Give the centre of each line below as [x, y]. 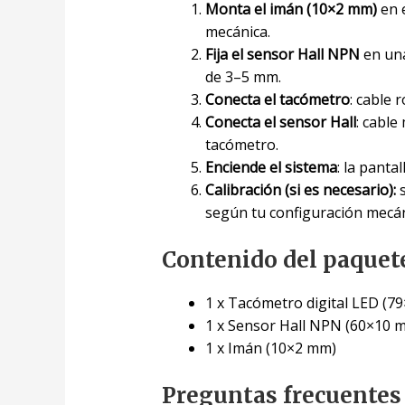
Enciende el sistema [271, 168]
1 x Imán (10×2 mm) [270, 348]
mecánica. [237, 32]
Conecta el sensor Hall [280, 122]
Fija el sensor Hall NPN [282, 55]
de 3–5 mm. [243, 77]
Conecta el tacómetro [277, 100]
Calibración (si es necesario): [300, 190]
